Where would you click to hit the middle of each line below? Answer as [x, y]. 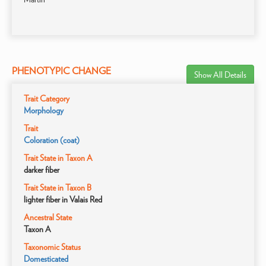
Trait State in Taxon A [58, 158]
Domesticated [46, 259]
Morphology [44, 110]
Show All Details [220, 75]
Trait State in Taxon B [58, 188]
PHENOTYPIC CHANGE [61, 71]
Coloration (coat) [52, 140]
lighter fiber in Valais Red [63, 199]
